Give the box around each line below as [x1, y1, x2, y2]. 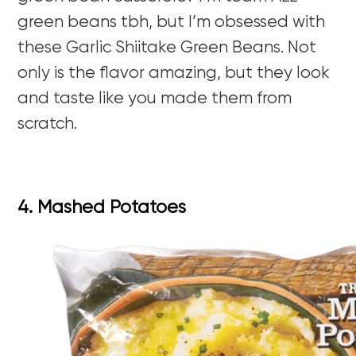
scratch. [17, 116, 78, 133]
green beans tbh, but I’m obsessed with [17, 14, 326, 32]
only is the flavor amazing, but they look [17, 65, 331, 83]
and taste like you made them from [17, 91, 292, 108]
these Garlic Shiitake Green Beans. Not [17, 40, 317, 57]
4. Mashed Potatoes [17, 199, 187, 218]
